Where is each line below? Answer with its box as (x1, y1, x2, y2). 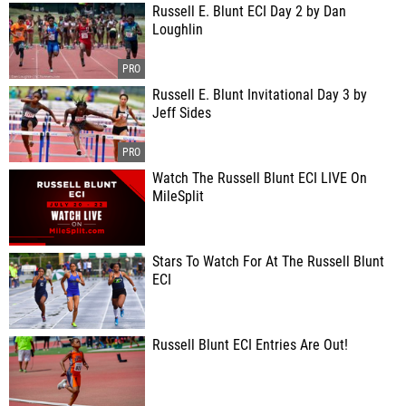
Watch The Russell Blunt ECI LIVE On (152, 170, 367, 187)
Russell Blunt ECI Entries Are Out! (152, 337, 348, 353)
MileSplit (152, 188, 204, 205)
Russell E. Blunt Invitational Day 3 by (152, 87, 367, 103)
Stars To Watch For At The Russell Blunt (152, 254, 384, 270)
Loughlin (152, 22, 203, 38)
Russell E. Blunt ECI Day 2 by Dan (152, 4, 346, 20)
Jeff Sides (152, 105, 211, 121)
